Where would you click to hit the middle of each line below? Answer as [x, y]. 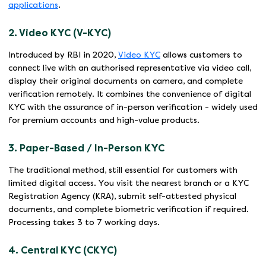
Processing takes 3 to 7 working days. [84, 223]
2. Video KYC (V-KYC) [60, 33]
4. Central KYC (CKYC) [63, 251]
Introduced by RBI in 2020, [63, 55]
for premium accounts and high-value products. [104, 121]
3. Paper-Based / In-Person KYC [86, 148]
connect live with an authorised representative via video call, [130, 68]
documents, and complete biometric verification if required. [129, 210]
